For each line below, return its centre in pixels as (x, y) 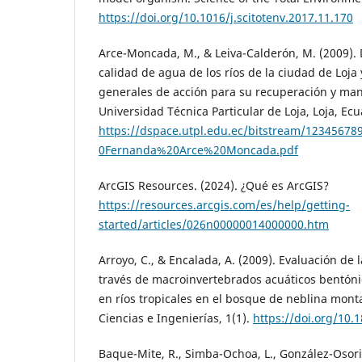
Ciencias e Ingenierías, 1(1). (176, 318)
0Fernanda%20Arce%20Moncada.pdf (198, 150)
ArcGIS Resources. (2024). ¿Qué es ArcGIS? (214, 186)
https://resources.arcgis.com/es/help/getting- (224, 205)
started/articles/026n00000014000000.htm (214, 225)
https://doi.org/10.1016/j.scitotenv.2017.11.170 (226, 18)
